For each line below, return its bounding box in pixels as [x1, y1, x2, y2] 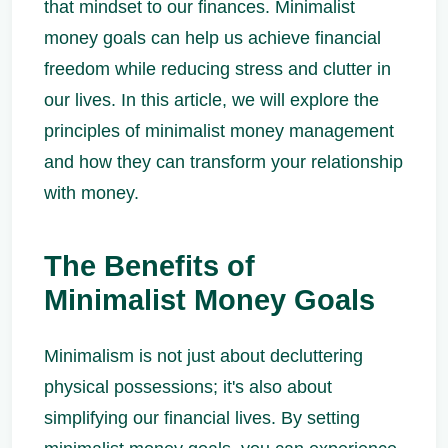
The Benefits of [44, 250, 255, 282]
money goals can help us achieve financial [44, 28, 381, 48]
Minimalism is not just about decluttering [44, 346, 363, 366]
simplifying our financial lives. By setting [44, 408, 360, 428]
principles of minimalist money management [44, 121, 394, 141]
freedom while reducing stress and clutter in [44, 59, 391, 79]
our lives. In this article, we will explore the [44, 90, 379, 110]
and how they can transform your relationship [44, 152, 403, 172]
